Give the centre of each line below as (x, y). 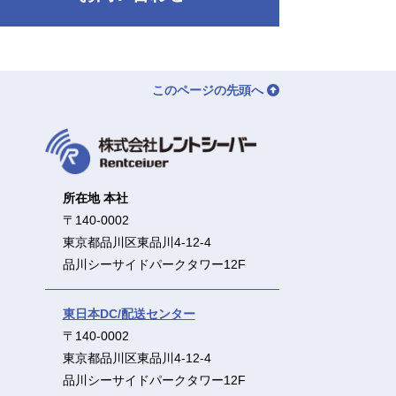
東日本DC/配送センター (129, 313)
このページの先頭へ (209, 90)
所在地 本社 (95, 198)
